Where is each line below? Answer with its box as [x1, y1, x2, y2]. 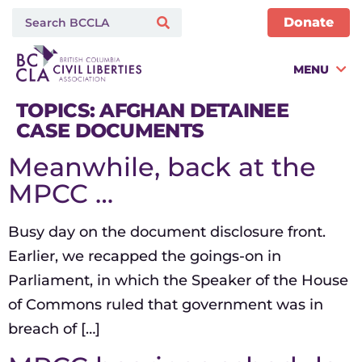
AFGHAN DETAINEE [99, 99, 288, 123]
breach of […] [8, 320, 100, 339]
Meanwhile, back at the [8, 151, 316, 183]
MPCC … [8, 178, 113, 210]
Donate [284, 15, 334, 30]
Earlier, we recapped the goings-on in [8, 247, 281, 266]
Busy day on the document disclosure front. [8, 223, 330, 242]
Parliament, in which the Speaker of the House [8, 271, 348, 290]
